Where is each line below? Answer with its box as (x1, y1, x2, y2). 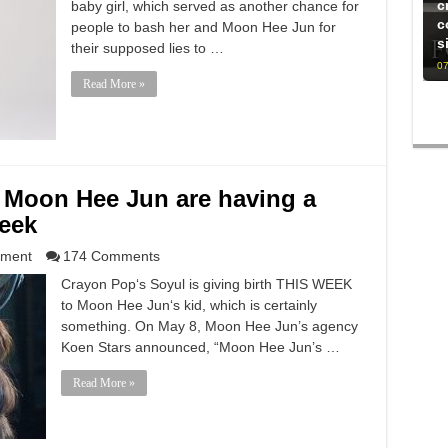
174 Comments (62, 248, 160, 264)
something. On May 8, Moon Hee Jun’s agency (60, 318, 358, 334)
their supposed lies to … (70, 40, 224, 56)
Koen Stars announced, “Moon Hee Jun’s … (60, 339, 340, 355)
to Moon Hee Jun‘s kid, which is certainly (60, 297, 317, 313)
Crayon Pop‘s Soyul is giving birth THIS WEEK (60, 276, 352, 292)
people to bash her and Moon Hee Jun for (70, 19, 336, 35)
